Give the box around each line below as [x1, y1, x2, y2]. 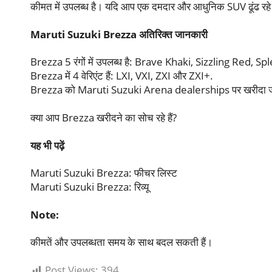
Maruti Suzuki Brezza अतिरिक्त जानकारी [30, 27, 208, 41]
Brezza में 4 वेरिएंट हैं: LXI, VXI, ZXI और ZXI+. [30, 69, 213, 83]
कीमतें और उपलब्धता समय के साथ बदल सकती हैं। [30, 235, 212, 250]
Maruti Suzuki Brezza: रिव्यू [30, 180, 149, 194]
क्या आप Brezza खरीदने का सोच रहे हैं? [30, 110, 177, 124]
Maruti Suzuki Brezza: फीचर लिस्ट [30, 166, 177, 180]
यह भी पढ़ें [30, 138, 64, 152]
